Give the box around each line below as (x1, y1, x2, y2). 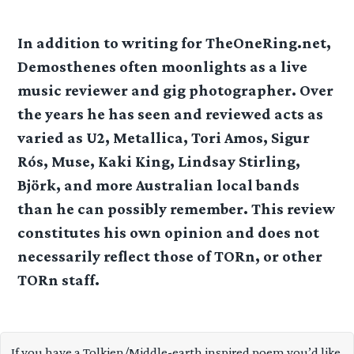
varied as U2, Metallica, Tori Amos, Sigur (17, 128, 311, 146)
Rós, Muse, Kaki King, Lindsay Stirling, (17, 152, 301, 170)
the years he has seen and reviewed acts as (17, 104, 324, 122)
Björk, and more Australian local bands (17, 175, 300, 194)
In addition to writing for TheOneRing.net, (17, 33, 332, 51)
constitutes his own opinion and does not (17, 223, 320, 241)
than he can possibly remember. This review (17, 199, 336, 217)
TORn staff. (17, 270, 100, 288)
